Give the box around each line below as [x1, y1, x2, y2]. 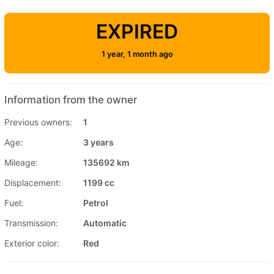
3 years [83, 136, 114, 147]
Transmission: [4, 217, 58, 228]
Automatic [83, 217, 127, 228]
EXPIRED [96, 19, 178, 43]
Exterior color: [4, 237, 59, 248]
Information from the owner [4, 93, 137, 106]
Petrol [83, 197, 108, 208]
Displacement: [4, 177, 61, 188]
